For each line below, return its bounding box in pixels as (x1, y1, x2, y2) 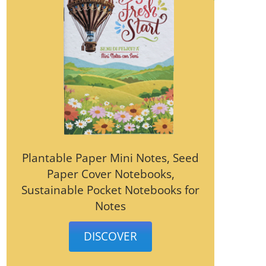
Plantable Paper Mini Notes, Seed (22, 150, 199, 166)
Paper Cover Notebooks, (46, 166, 175, 182)
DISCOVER (84, 228, 137, 244)
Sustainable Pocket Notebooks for (21, 182, 199, 198)
